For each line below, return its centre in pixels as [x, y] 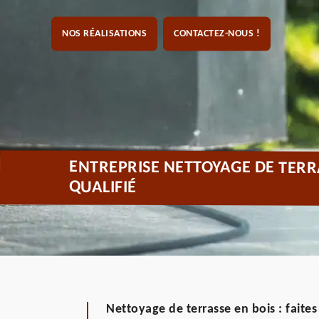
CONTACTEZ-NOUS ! [217, 33]
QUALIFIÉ [103, 188]
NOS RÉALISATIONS [104, 33]
